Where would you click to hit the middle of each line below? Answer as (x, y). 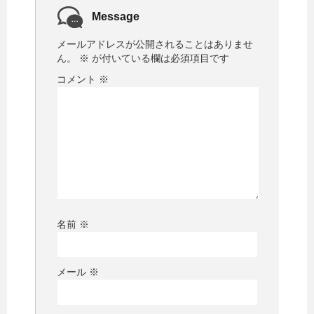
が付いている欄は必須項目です (159, 59)
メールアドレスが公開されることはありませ (155, 45)
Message (116, 17)
